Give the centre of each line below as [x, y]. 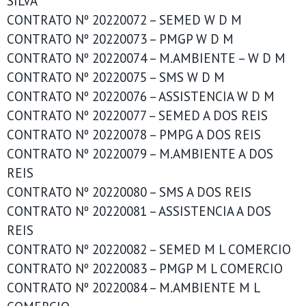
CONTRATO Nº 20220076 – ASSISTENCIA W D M [141, 96]
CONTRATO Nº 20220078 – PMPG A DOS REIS [134, 135]
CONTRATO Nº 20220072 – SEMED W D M [124, 20]
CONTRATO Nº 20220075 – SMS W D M [116, 77]
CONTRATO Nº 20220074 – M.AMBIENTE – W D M [146, 58]
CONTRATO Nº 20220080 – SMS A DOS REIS [129, 192]
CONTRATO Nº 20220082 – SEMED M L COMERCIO [149, 249]
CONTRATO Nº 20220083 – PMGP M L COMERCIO [145, 268]
